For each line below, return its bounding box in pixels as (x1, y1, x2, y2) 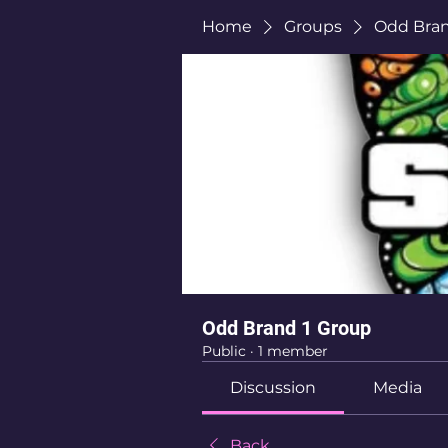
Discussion (230, 378, 317, 397)
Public (202, 342, 246, 360)
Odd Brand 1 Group (202, 316, 371, 340)
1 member (258, 342, 328, 360)
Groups (284, 17, 342, 36)
